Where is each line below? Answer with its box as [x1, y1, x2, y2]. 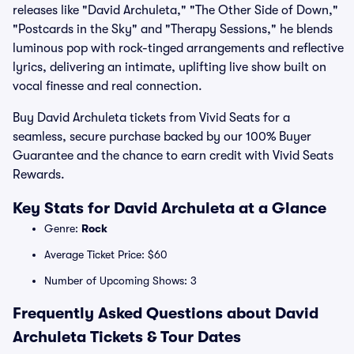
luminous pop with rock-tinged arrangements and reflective [13, 41, 344, 55]
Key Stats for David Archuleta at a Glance [13, 199, 326, 217]
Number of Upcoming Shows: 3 [44, 274, 197, 287]
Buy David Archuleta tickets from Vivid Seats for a [13, 111, 290, 125]
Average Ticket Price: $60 [44, 248, 168, 261]
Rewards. [13, 168, 65, 182]
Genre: [44, 222, 81, 235]
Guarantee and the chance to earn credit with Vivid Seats [13, 149, 333, 163]
